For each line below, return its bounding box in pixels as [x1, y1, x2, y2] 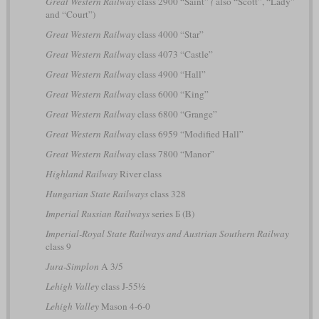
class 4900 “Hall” [135, 67, 206, 80]
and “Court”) [45, 7, 95, 21]
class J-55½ [98, 279, 145, 293]
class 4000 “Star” [135, 27, 204, 41]
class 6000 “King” [135, 87, 209, 100]
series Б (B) [149, 206, 194, 220]
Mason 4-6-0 [98, 299, 150, 313]
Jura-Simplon [45, 259, 99, 273]
